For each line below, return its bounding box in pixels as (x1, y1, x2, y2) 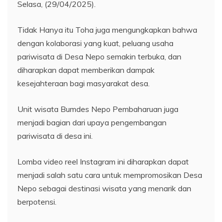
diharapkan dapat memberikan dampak (17, 64, 155, 75)
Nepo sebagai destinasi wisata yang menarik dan (17, 183, 191, 193)
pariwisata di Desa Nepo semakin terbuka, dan (17, 51, 181, 61)
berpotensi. (17, 196, 56, 207)
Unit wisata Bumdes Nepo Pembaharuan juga (17, 104, 178, 114)
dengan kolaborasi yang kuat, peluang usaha (17, 38, 173, 48)
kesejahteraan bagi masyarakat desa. (17, 78, 150, 88)
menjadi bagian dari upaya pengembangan (17, 117, 166, 127)
